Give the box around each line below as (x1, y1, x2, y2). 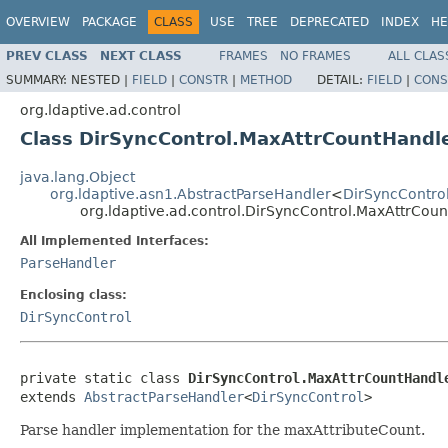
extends (20, 388, 84, 405)
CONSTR (179, 72, 228, 87)
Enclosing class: (20, 287, 127, 302)
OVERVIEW (6, 15, 70, 29)
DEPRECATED (290, 15, 369, 29)
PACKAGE (82, 15, 137, 29)
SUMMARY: (6, 72, 71, 87)
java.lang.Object (20, 168, 135, 185)
